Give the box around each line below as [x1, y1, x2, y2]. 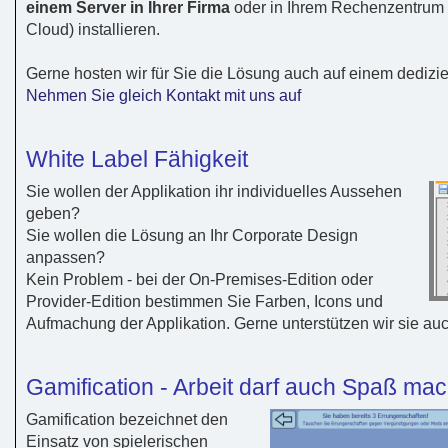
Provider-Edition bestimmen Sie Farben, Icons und [26, 292, 383, 310]
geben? [26, 204, 80, 222]
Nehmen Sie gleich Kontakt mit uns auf [26, 86, 301, 104]
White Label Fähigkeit [26, 145, 248, 172]
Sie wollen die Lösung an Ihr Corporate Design [26, 226, 358, 244]
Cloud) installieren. [26, 20, 160, 38]
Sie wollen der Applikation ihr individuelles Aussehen [26, 182, 402, 200]
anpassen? [26, 248, 105, 266]
